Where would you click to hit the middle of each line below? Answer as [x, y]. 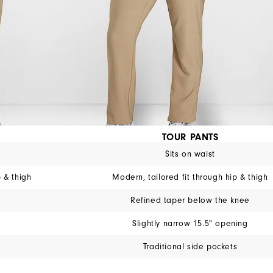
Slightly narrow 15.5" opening [190, 223]
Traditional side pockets [190, 246]
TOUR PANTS [190, 137]
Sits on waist [190, 154]
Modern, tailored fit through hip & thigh [190, 177]
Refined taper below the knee [190, 200]
